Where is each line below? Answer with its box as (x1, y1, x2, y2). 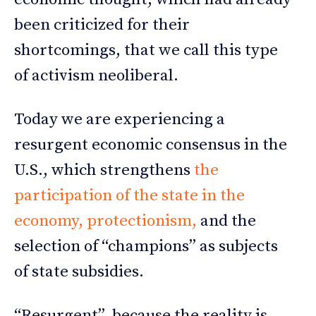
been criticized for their (14, 15, 190, 36)
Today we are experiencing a (14, 109, 225, 130)
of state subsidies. (14, 262, 144, 283)
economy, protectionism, (14, 211, 197, 232)
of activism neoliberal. (14, 66, 178, 87)
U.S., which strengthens (14, 160, 194, 181)
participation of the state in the (14, 186, 245, 207)
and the (197, 211, 256, 232)
